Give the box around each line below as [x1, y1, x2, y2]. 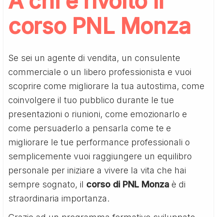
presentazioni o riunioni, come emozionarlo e [8, 108, 187, 119]
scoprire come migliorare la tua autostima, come [8, 80, 205, 91]
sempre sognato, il [8, 179, 87, 189]
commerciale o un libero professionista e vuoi [8, 66, 192, 77]
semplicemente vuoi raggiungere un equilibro [8, 151, 192, 161]
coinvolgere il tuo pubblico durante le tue [8, 94, 174, 105]
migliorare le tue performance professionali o [8, 137, 190, 147]
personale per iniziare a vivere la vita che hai [8, 165, 186, 175]
